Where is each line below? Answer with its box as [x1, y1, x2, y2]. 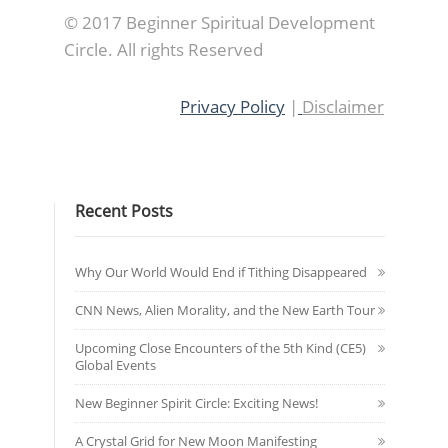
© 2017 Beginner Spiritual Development [64, 11, 375, 34]
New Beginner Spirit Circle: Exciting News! [75, 394, 318, 412]
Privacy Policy [180, 95, 285, 118]
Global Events [75, 356, 156, 374]
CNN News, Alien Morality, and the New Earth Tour [75, 301, 375, 319]
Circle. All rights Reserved [64, 38, 263, 61]
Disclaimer [302, 95, 384, 118]
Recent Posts [75, 200, 173, 222]
